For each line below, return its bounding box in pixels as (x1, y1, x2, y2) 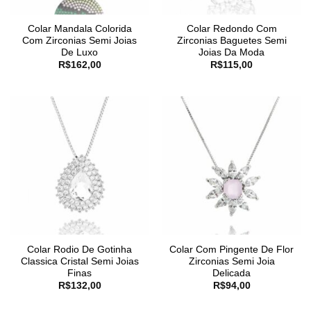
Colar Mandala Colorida (27, 23, 132, 34)
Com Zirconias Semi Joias (22, 35, 137, 46)
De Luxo (61, 47, 98, 58)
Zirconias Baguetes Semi (176, 35, 287, 46)
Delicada (212, 267, 251, 278)
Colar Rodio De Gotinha (27, 244, 132, 255)
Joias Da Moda (199, 47, 264, 58)
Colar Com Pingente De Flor (169, 244, 294, 255)
